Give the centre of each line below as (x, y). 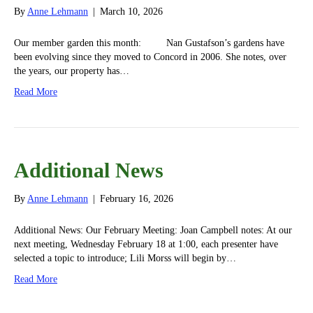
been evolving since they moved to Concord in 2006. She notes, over (150, 57)
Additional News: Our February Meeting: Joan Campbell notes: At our (153, 231)
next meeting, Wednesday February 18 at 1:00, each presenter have (146, 245)
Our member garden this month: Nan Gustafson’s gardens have (149, 43)
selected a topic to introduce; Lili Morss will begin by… (125, 259)
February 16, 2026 (137, 199)
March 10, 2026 (131, 12)
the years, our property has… (72, 71)
